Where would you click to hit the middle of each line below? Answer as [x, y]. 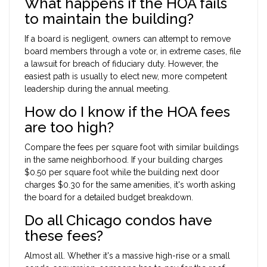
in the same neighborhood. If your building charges [124, 159]
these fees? [64, 235]
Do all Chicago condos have [118, 220]
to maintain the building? [109, 18]
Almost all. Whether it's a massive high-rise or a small [127, 255]
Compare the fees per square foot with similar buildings [132, 147]
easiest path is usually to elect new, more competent [126, 76]
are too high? [69, 127]
